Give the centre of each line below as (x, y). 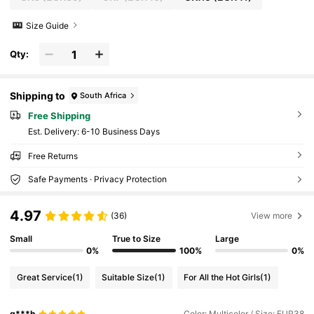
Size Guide (48, 25)
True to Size (137, 238)
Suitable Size (128, 277)
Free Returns (53, 156)
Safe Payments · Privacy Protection (97, 179)
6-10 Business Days (120, 132)
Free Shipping (59, 116)
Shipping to (38, 95)
